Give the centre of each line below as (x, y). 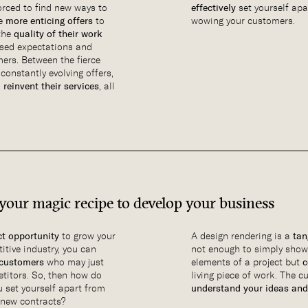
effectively (214, 8)
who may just (74, 262)
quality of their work (58, 34)
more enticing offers (49, 21)
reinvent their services (52, 87)
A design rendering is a (242, 236)
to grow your (88, 236)
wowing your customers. (243, 21)
